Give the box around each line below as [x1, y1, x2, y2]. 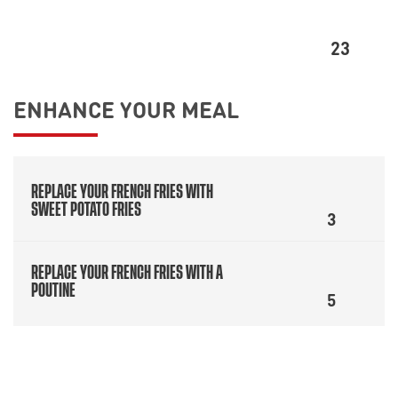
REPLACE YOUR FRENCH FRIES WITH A [31, 263, 223, 283]
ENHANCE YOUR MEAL [13, 92, 239, 124]
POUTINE [31, 281, 76, 300]
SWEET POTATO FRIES [31, 200, 141, 219]
